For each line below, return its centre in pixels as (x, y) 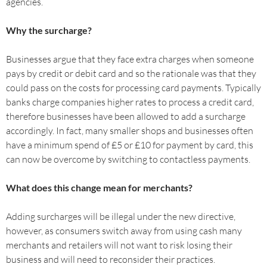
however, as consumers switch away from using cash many (124, 231)
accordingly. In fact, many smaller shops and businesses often (130, 131)
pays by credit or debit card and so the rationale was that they (131, 73)
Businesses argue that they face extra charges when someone (130, 59)
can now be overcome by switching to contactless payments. (128, 159)
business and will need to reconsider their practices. (111, 259)
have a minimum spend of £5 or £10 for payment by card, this (130, 145)
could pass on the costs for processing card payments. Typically (133, 88)
